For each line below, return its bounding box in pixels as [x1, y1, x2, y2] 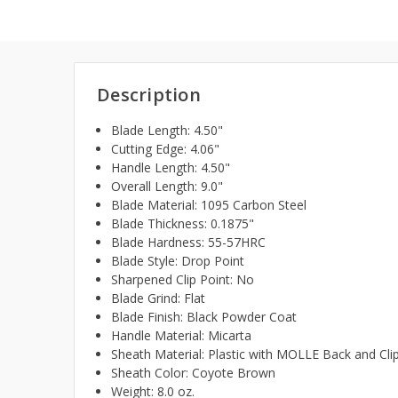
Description [97, 83, 201, 107]
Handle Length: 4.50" [111, 159, 231, 177]
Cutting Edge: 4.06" [111, 140, 220, 158]
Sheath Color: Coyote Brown [111, 364, 276, 382]
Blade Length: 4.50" [111, 122, 224, 139]
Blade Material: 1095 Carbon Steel [111, 196, 307, 214]
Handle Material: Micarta [111, 327, 252, 345]
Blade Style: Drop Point [111, 252, 245, 270]
